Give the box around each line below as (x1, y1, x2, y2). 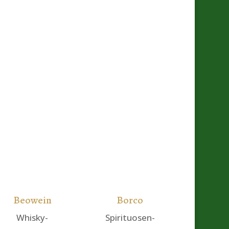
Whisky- (16, 211, 49, 223)
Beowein (13, 193, 52, 207)
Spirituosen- (105, 211, 155, 223)
